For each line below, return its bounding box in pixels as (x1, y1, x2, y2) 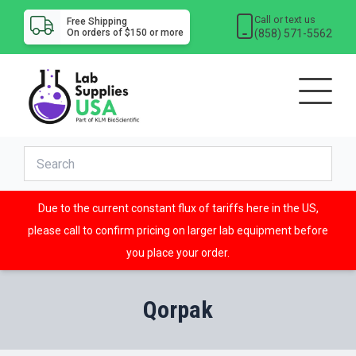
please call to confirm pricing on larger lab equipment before (28, 224, 328, 238)
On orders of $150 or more (66, 27, 184, 38)
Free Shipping (66, 16, 127, 27)
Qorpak (143, 296, 213, 324)
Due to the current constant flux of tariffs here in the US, (37, 202, 319, 215)
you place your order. (126, 246, 230, 260)
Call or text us (254, 13, 316, 25)
